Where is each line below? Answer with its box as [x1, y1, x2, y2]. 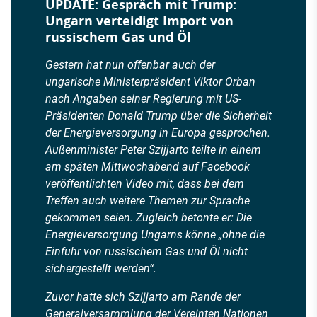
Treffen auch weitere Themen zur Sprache [45, 193, 250, 207]
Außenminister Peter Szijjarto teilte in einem [45, 142, 261, 156]
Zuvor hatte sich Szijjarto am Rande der [45, 289, 241, 304]
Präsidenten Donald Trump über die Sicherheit [45, 108, 272, 122]
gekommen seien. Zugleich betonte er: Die [45, 210, 252, 224]
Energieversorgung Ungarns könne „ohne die [45, 227, 265, 241]
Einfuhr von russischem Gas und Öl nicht [45, 244, 248, 258]
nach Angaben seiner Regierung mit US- [45, 91, 241, 105]
